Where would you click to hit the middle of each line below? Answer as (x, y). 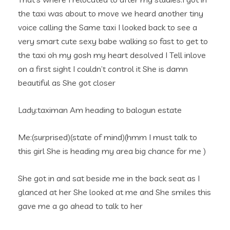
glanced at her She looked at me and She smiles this (114, 192)
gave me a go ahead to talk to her (80, 206)
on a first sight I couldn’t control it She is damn (103, 69)
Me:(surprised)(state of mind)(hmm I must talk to (108, 137)
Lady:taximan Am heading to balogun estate (100, 110)
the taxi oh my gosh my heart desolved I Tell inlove (112, 55)
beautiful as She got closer (67, 83)
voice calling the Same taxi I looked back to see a (108, 27)
